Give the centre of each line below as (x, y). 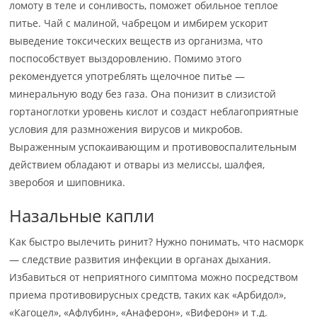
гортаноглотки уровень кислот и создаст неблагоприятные (154, 111)
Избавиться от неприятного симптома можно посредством (154, 277)
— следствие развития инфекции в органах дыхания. (140, 259)
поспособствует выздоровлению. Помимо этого (126, 58)
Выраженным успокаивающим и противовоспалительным (153, 147)
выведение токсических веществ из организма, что (136, 41)
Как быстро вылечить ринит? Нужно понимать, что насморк (157, 242)
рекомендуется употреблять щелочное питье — (127, 76)
